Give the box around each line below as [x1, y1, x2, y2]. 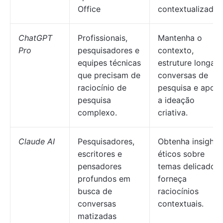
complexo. [78, 108, 117, 117]
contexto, [158, 45, 194, 55]
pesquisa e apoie [158, 83, 222, 93]
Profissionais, [78, 33, 127, 43]
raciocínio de [78, 83, 126, 93]
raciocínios [158, 186, 199, 196]
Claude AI [18, 136, 55, 146]
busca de [78, 186, 112, 196]
